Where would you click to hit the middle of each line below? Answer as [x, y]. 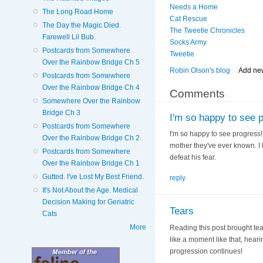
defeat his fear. [193, 158]
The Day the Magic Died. [81, 25]
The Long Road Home [77, 11]
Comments [197, 93]
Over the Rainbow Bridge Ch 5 [91, 62]
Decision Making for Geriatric [88, 202]
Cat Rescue [188, 19]
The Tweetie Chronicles [207, 31]
